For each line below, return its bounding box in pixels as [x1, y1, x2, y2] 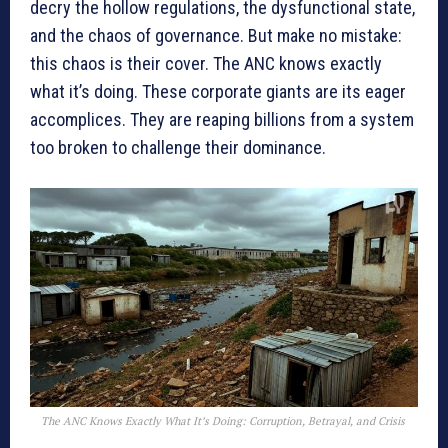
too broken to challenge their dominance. [30, 137, 326, 159]
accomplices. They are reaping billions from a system [30, 109, 414, 131]
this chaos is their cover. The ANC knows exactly [30, 53, 382, 75]
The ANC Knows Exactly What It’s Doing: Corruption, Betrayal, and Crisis [40, 413, 408, 428]
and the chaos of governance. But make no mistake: [30, 25, 402, 47]
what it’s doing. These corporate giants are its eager [30, 81, 406, 103]
